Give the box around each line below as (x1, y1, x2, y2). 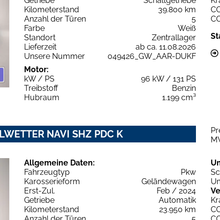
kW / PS (24, 74, 55, 84)
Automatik (159, 195, 196, 205)
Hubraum (24, 93, 59, 103)
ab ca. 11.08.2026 (136, 42, 196, 52)
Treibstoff (24, 83, 58, 93)
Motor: (24, 65, 49, 75)
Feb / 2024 (157, 186, 196, 196)
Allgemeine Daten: (24, 158, 95, 168)
